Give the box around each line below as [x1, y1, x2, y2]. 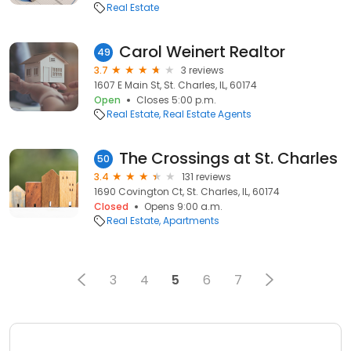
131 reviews [182, 170, 231, 183]
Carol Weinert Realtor [119, 41, 285, 63]
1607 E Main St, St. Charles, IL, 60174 [94, 78, 257, 92]
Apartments [163, 214, 219, 227]
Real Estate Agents [163, 107, 251, 121]
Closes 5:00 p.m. [136, 93, 216, 107]
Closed [94, 200, 128, 213]
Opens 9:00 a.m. [144, 200, 223, 213]
